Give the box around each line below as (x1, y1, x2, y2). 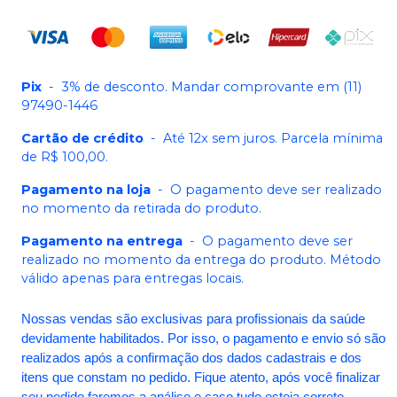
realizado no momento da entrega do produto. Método (21, 251, 381, 268)
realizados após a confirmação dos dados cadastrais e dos (21, 350, 362, 365)
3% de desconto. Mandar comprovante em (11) (61, 78, 362, 95)
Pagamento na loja (21, 181, 151, 198)
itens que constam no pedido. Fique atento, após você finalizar (21, 370, 380, 385)
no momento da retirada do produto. (21, 199, 261, 216)
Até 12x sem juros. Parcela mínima (163, 129, 383, 146)
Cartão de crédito (21, 129, 144, 146)
